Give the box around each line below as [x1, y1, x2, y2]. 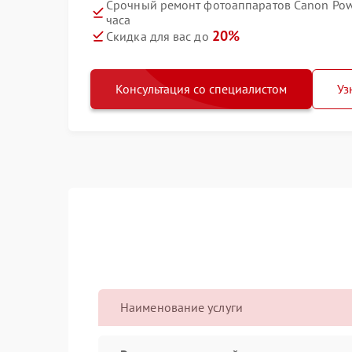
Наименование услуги [120, 299, 243, 315]
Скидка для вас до [106, 28, 212, 44]
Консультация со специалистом [115, 81, 287, 97]
